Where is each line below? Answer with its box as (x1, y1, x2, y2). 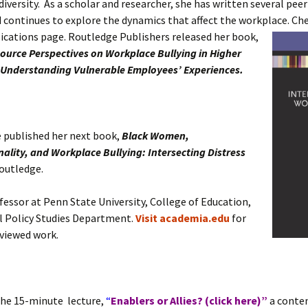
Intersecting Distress (148, 145, 245, 159)
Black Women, (122, 129, 189, 142)
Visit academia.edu (135, 211, 230, 225)
